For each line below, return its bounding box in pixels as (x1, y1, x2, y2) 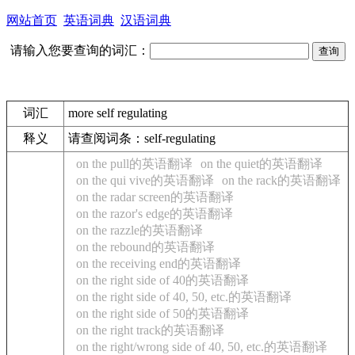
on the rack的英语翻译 (222, 174, 341, 187)
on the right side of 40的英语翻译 (76, 273, 249, 287)
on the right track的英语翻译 (76, 323, 224, 337)
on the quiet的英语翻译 (200, 157, 323, 170)
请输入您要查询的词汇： (10, 44, 150, 57)
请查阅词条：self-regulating (68, 132, 216, 145)
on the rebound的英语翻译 (76, 240, 215, 254)
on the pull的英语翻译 (76, 157, 193, 170)
